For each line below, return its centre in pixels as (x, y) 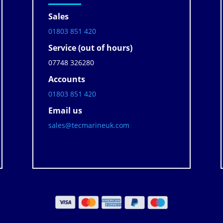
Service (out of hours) (90, 48)
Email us (65, 111)
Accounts (66, 79)
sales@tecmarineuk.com (89, 125)
